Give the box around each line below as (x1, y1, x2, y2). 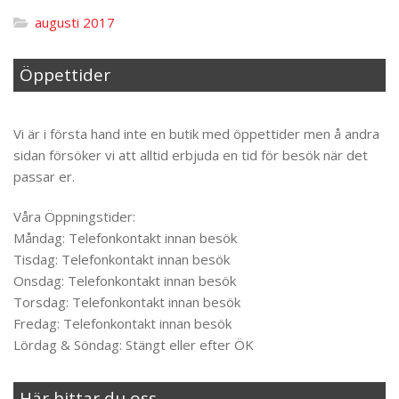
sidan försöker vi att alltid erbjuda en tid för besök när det (13, 145, 368, 164)
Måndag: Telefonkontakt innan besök (13, 228, 237, 247)
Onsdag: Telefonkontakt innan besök (13, 271, 236, 289)
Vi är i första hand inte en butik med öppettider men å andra (13, 124, 379, 142)
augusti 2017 (35, 12, 116, 31)
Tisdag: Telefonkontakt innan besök (13, 249, 230, 268)
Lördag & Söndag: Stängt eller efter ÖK (13, 335, 254, 354)
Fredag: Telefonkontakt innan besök (13, 313, 232, 332)
